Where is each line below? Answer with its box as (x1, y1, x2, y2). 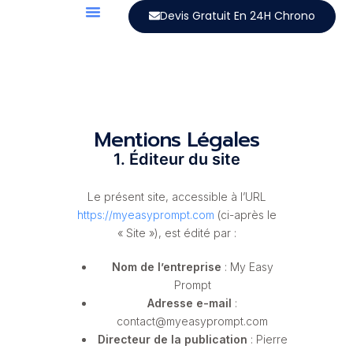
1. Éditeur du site (113, 149, 240, 169)
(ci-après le (214, 207, 277, 221)
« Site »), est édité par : (117, 225, 236, 240)
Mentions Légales (94, 124, 259, 155)
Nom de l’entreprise (111, 259, 221, 273)
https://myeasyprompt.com (76, 207, 214, 221)
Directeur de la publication (97, 332, 247, 346)
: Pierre (247, 332, 288, 346)
